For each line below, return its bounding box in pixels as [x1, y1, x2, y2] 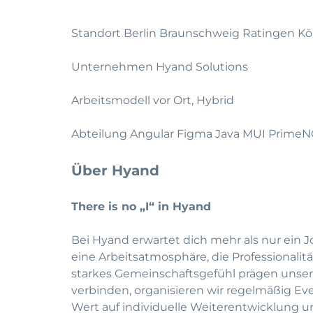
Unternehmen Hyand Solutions [71, 60, 248, 73]
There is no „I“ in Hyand [71, 200, 211, 213]
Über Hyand [71, 162, 159, 179]
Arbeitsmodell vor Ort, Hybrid [71, 94, 234, 107]
